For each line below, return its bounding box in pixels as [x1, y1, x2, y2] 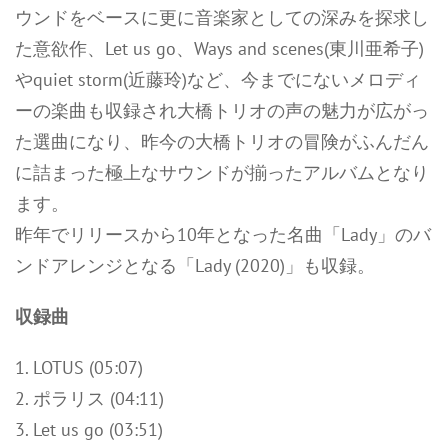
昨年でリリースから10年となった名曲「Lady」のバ [15, 223, 431, 246]
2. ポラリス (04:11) [15, 387, 164, 410]
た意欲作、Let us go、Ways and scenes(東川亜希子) [15, 37, 424, 60]
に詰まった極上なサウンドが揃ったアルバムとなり [15, 161, 429, 184]
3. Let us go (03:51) [15, 418, 163, 441]
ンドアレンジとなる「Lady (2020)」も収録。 [15, 254, 375, 277]
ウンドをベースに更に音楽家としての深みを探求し [15, 6, 429, 29]
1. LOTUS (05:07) [15, 356, 143, 379]
